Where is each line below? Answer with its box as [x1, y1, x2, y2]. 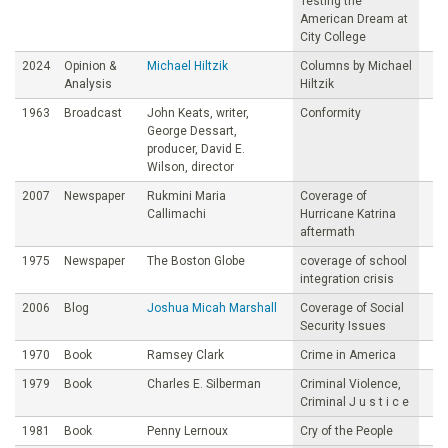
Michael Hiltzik [147, 58, 228, 73]
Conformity [300, 105, 361, 120]
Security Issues [300, 318, 386, 333]
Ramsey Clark [147, 347, 224, 362]
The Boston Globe [147, 253, 245, 268]
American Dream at [300, 11, 408, 26]
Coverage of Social [300, 300, 404, 315]
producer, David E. [147, 141, 245, 156]
